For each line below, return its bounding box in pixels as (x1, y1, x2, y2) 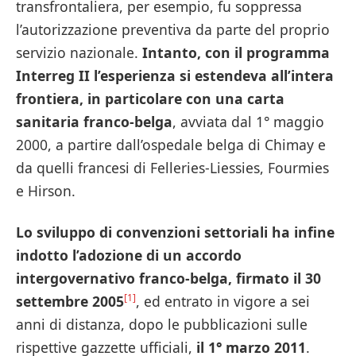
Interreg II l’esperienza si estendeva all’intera (16, 65, 334, 85)
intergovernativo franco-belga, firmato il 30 (16, 268, 321, 288)
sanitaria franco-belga (16, 111, 172, 131)
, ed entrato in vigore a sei (136, 291, 310, 311)
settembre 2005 (16, 291, 124, 311)
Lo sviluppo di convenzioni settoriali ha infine (16, 222, 335, 242)
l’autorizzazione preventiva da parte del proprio (16, 19, 330, 39)
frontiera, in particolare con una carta (16, 88, 284, 108)
